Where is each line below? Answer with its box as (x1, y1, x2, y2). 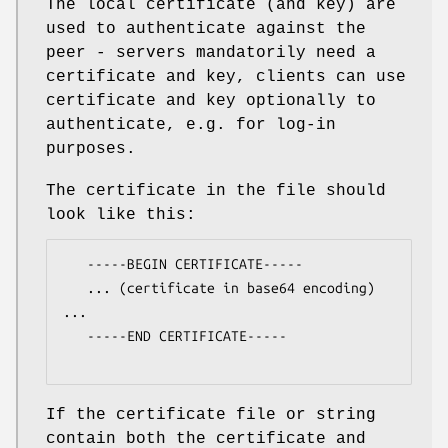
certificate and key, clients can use (46, 68, 406, 87)
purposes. (46, 140, 136, 159)
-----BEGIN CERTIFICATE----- (63, 256, 87, 273)
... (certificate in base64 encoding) (63, 280, 87, 297)
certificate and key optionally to (46, 92, 376, 111)
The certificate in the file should (46, 182, 386, 201)
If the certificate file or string (46, 406, 376, 425)
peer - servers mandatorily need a (46, 44, 376, 63)
